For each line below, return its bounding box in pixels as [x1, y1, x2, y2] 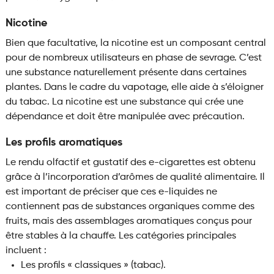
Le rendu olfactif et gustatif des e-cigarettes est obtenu [5, 158, 256, 168]
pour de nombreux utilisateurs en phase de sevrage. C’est [5, 53, 262, 64]
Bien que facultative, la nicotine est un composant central [5, 39, 266, 49]
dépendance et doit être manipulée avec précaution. [5, 112, 245, 122]
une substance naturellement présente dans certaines [5, 68, 246, 78]
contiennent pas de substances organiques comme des [5, 202, 254, 212]
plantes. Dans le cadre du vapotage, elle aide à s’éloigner [5, 83, 264, 93]
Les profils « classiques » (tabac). [20, 261, 166, 271]
